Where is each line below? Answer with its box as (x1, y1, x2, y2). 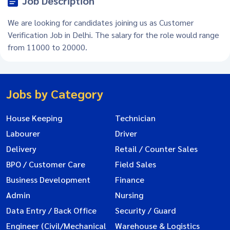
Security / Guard (115, 204, 176, 216)
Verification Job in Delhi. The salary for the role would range (8, 29, 219, 40)
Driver (115, 127, 137, 139)
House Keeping (6, 112, 62, 123)
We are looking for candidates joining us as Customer (8, 16, 194, 28)
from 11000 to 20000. (8, 41, 87, 52)
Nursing (115, 189, 143, 200)
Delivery (6, 143, 36, 154)
